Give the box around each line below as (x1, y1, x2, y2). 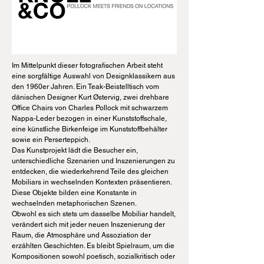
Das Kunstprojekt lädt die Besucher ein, (12, 146, 138, 154)
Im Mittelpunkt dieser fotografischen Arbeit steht (12, 61, 163, 70)
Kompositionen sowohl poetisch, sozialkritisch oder (12, 252, 175, 260)
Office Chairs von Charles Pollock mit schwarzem (12, 104, 168, 112)
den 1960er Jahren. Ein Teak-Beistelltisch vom (12, 82, 159, 91)
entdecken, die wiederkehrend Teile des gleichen (12, 167, 169, 176)
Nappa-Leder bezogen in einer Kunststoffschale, (12, 114, 167, 123)
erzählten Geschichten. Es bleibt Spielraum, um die (12, 242, 174, 250)
